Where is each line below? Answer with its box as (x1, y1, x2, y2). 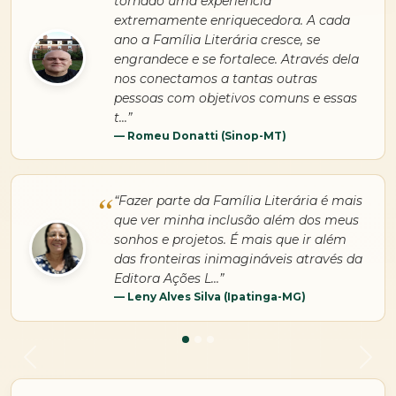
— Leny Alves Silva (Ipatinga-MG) (113, 290, 306, 304)
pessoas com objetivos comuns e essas (113, 89, 357, 106)
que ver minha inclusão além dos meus (113, 212, 359, 229)
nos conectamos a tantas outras (113, 70, 317, 87)
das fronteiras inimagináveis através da (113, 251, 362, 268)
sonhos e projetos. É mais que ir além (113, 232, 346, 248)
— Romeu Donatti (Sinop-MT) (113, 128, 286, 142)
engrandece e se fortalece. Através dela (113, 50, 359, 67)
